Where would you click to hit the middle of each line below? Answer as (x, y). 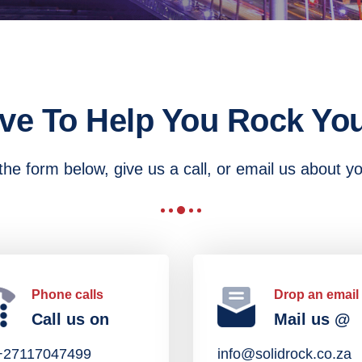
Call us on (70, 319)
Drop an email (316, 295)
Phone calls (67, 295)
